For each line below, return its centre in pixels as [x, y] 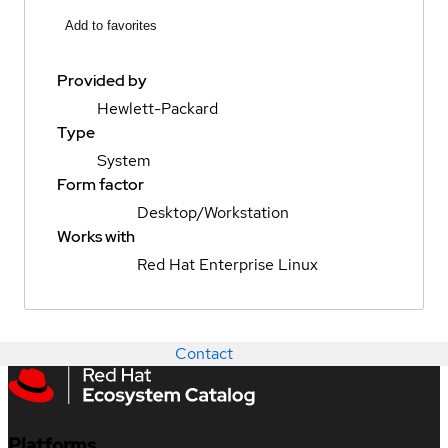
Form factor [100, 185]
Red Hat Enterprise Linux [227, 265]
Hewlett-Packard [157, 109]
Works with [96, 237]
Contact [204, 354]
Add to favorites [111, 26]
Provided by [102, 81]
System [124, 161]
